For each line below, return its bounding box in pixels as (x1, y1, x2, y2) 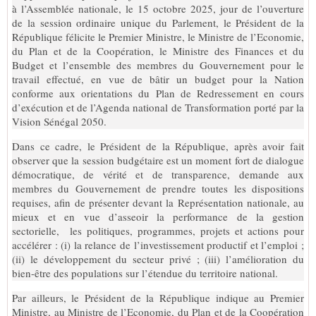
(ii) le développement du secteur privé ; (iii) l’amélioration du (12, 251, 304, 266)
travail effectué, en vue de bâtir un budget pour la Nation (12, 71, 304, 86)
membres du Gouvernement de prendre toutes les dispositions (12, 181, 304, 195)
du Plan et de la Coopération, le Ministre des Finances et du (12, 43, 304, 58)
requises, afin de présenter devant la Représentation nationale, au (12, 195, 304, 209)
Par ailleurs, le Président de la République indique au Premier (12, 290, 304, 305)
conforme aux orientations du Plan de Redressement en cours (12, 85, 304, 100)
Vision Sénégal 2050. (12, 114, 107, 128)
